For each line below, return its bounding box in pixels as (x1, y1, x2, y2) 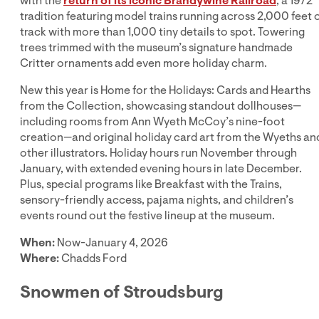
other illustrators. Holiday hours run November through (20, 145, 297, 161)
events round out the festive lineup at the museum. (20, 207, 277, 224)
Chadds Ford (59, 250, 127, 266)
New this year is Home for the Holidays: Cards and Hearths (20, 82, 310, 98)
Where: (20, 250, 59, 266)
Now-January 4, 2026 (55, 234, 170, 251)
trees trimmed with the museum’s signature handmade (20, 39, 293, 56)
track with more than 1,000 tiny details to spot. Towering (20, 23, 305, 40)
